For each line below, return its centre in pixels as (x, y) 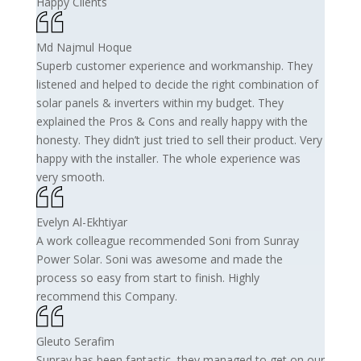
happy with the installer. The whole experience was (168, 158)
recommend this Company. (106, 296)
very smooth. (70, 176)
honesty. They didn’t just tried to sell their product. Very (179, 139)
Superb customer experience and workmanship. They (174, 65)
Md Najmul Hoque (84, 47)
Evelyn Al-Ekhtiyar (81, 222)
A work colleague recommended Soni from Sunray (167, 240)
